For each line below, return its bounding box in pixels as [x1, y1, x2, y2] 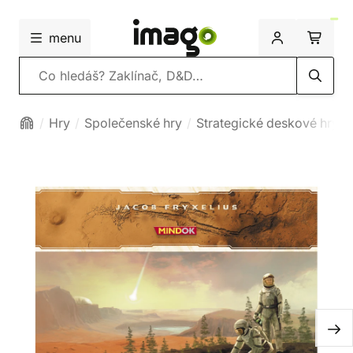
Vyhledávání [18, 67, 91, 83]
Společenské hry [84, 115, 182, 131]
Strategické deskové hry [196, 115, 339, 131]
